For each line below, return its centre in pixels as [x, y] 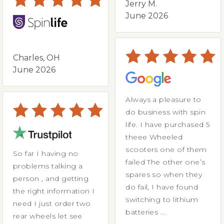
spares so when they [164, 174]
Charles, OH [37, 57]
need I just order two [24, 203]
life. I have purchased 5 [133, 124]
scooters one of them [166, 149]
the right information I [30, 191]
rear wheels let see [48, 216]
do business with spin [166, 112]
